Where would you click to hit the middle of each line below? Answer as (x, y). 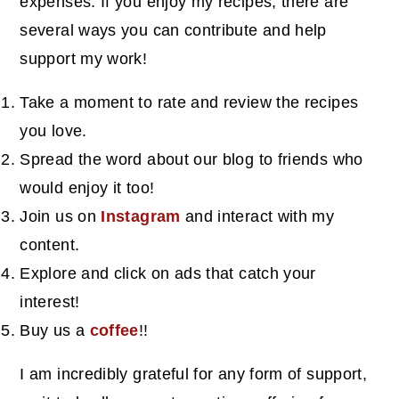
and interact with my (260, 216)
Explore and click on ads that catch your (168, 273)
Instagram (141, 216)
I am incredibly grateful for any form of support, (194, 374)
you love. (53, 130)
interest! (50, 301)
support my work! (84, 58)
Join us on (58, 216)
